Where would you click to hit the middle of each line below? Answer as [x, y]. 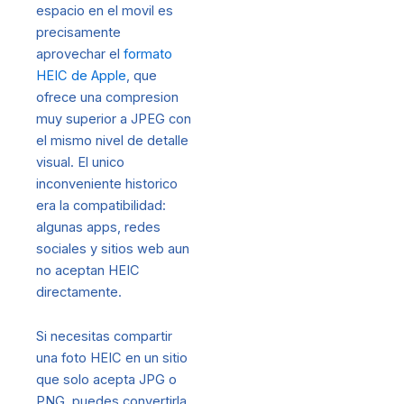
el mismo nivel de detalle [112, 140]
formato [148, 54]
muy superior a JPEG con [114, 119]
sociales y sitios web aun [113, 248]
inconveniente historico [107, 184]
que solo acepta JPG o [106, 380]
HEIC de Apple [81, 75]
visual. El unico [80, 162]
